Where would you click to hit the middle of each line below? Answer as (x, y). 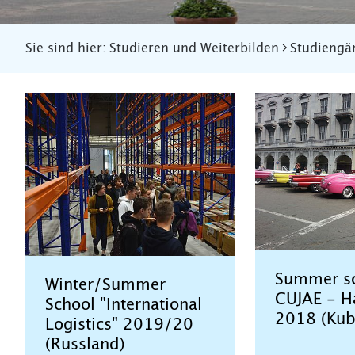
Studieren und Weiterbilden (194, 48)
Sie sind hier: (66, 48)
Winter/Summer (105, 286)
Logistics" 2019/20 (119, 325)
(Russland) (85, 345)
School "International (124, 305)
